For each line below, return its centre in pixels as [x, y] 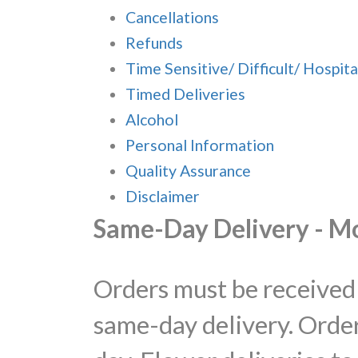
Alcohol [152, 119]
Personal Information [200, 145]
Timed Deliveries [185, 94]
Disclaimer [163, 196]
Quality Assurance [188, 171]
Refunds [154, 43]
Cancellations [172, 17]
